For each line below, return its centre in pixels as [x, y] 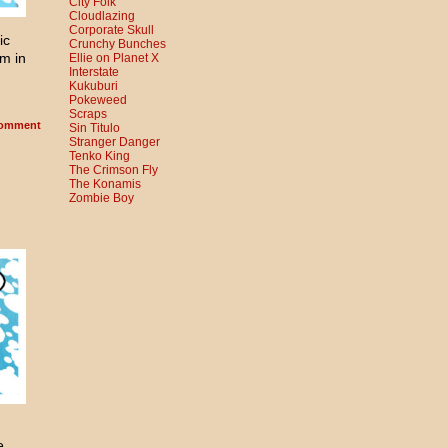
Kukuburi [93, 86]
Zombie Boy [101, 198]
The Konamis [105, 184]
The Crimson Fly [113, 170]
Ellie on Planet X [114, 58]
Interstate [94, 72]
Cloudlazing [102, 16]
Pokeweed [98, 100]
